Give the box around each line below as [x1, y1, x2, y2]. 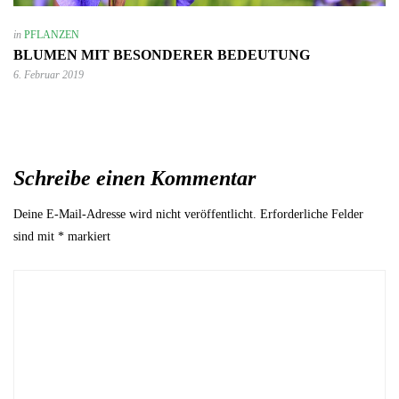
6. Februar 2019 [13, 68, 84, 81]
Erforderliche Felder [260, 207, 363, 221]
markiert [64, 229, 110, 243]
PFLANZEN [24, 28, 79, 41]
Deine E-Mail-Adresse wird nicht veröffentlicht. [13, 207, 256, 221]
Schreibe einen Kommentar [13, 166, 256, 190]
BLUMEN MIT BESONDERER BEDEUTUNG [13, 46, 310, 62]
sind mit [13, 229, 58, 243]
